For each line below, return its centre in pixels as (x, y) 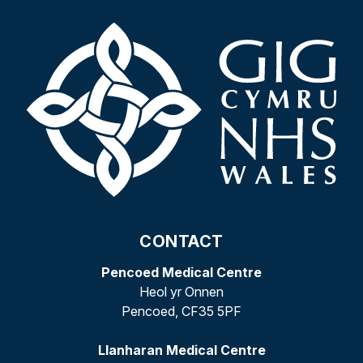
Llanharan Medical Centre (181, 350)
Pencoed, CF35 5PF (181, 312)
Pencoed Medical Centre (181, 273)
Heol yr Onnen (181, 292)
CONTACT (181, 242)
